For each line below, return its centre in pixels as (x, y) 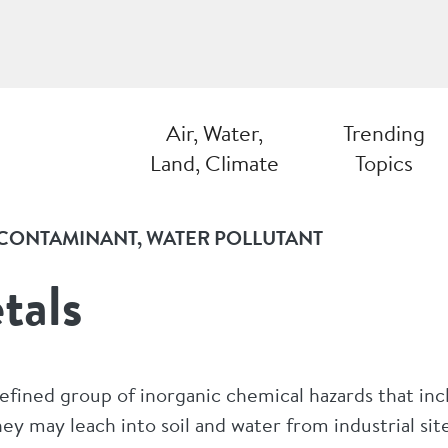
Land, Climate (214, 163)
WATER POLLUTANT (234, 238)
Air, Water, (214, 133)
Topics (384, 163)
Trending (384, 133)
